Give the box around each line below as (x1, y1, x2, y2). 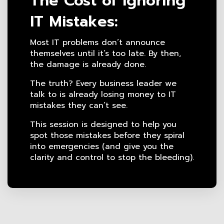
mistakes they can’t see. (30, 99, 127, 112)
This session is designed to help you (30, 118, 176, 131)
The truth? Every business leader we (30, 77, 176, 90)
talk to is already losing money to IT (30, 88, 176, 101)
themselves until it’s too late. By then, (30, 47, 181, 60)
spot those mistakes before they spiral (30, 129, 184, 142)
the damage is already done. (30, 58, 146, 71)
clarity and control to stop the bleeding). (30, 151, 194, 164)
